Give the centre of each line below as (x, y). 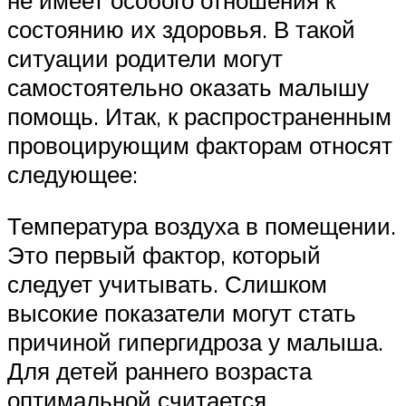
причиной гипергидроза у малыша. (195, 342)
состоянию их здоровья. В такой (181, 29)
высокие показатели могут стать (182, 313)
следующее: (72, 174)
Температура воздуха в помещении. (202, 226)
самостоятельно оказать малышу (188, 87)
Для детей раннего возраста (159, 371)
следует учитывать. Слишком (167, 284)
